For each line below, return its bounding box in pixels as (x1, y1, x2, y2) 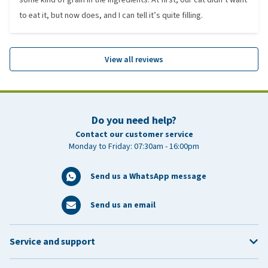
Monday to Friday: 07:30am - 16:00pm (69, 141, 199, 152)
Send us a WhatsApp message (90, 170, 206, 182)
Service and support (10, 235, 95, 248)
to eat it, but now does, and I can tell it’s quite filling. (19, 10, 203, 21)
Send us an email (90, 199, 156, 211)
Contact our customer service (75, 129, 193, 140)
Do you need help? (92, 113, 176, 127)
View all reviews (105, 53, 163, 65)
